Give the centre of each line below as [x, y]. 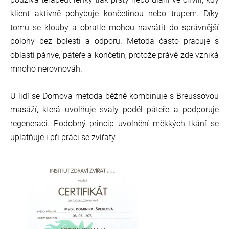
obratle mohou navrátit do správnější [150, 28]
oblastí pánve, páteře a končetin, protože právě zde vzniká [114, 55]
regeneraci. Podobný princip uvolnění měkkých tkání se [114, 124]
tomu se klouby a [45, 28]
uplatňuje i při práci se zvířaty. [64, 138]
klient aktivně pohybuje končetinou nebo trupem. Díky [114, 14]
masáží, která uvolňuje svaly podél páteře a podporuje [114, 110]
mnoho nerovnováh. [47, 69]
